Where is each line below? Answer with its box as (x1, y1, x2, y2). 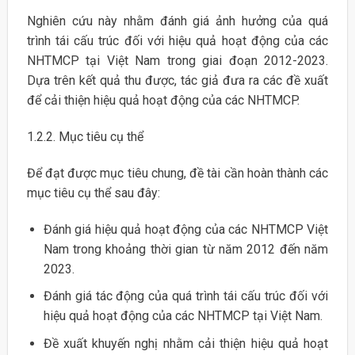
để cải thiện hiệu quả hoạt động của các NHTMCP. (26, 93, 300, 109)
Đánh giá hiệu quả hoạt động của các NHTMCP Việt (43, 221, 329, 237)
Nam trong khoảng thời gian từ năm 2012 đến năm (43, 241, 329, 257)
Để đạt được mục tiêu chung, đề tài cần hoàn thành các (26, 165, 329, 181)
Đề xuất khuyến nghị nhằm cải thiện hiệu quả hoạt (43, 335, 329, 351)
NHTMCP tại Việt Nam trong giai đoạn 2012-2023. (26, 53, 329, 69)
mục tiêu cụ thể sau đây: (26, 185, 160, 200)
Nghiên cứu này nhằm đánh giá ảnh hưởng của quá (26, 13, 329, 29)
